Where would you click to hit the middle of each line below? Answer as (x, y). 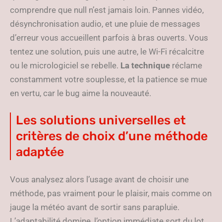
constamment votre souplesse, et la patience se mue (109, 79)
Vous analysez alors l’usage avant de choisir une (99, 179)
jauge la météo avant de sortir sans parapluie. (95, 207)
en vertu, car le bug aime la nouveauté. (81, 93)
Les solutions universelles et (101, 120)
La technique (145, 65)
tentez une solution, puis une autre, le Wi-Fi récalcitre (107, 52)
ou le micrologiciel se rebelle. (65, 65)
